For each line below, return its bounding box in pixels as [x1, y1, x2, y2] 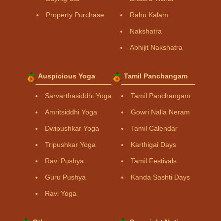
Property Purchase [46, 11, 104, 19]
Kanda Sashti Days [131, 173, 190, 182]
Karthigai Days [131, 141, 176, 149]
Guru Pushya [45, 173, 86, 182]
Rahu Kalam [130, 11, 168, 19]
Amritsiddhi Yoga [45, 108, 97, 116]
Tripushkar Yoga [45, 141, 96, 149]
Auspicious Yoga [38, 72, 95, 80]
